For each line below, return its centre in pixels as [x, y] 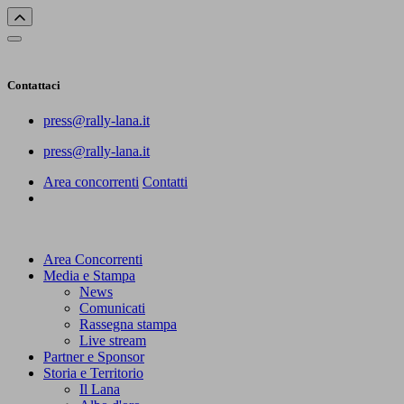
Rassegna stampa [128, 325]
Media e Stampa [89, 276]
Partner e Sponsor [94, 357]
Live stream [113, 341]
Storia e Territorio [93, 373]
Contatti [165, 182]
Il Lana [100, 390]
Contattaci [34, 86]
